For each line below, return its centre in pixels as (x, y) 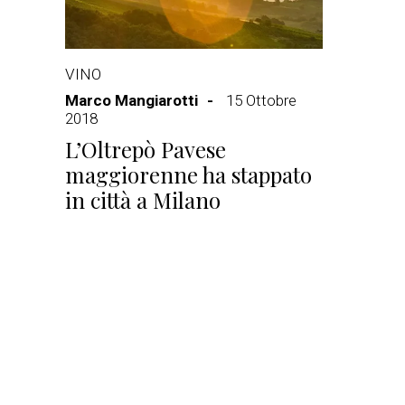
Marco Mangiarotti (132, 100)
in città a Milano (143, 200)
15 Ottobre (261, 100)
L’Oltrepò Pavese (146, 149)
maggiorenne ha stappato (188, 174)
